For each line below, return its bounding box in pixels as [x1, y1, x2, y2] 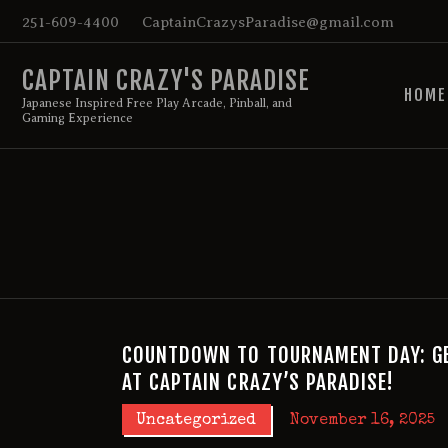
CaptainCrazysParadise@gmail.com [141, 13, 394, 30]
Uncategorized [136, 413, 257, 430]
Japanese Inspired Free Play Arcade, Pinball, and [22, 95, 293, 110]
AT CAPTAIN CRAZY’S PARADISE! [122, 369, 395, 396]
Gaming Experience [22, 110, 134, 125]
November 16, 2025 [289, 413, 435, 430]
